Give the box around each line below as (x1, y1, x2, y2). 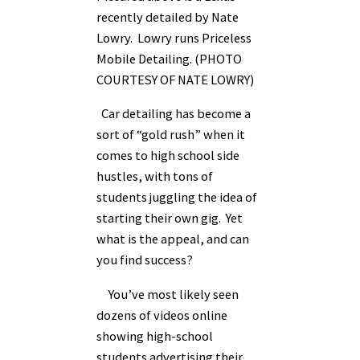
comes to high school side (96, 147, 239, 164)
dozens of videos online (96, 306, 227, 323)
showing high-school (96, 327, 213, 344)
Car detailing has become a (96, 105, 251, 122)
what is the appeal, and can (96, 231, 249, 247)
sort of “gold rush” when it (96, 126, 245, 143)
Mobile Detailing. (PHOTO (96, 51, 242, 67)
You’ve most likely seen (96, 285, 239, 302)
